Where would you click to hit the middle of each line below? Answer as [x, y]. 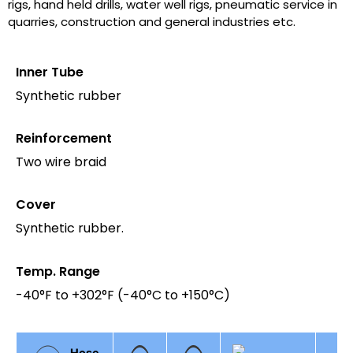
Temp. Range [58, 271]
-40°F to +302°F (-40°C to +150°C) [123, 295]
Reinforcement [64, 138]
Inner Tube [50, 72]
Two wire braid [61, 162]
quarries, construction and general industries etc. [152, 22]
